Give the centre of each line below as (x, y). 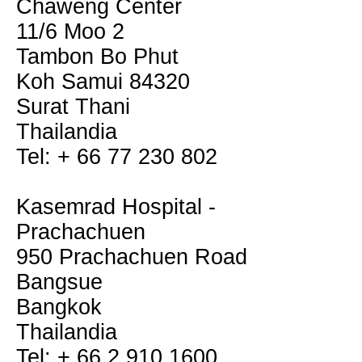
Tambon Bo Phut (97, 57)
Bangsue (59, 282)
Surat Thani (73, 107)
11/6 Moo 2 (70, 32)
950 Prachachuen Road (132, 257)
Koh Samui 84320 (103, 82)
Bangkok (59, 307)
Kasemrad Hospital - (116, 207)
